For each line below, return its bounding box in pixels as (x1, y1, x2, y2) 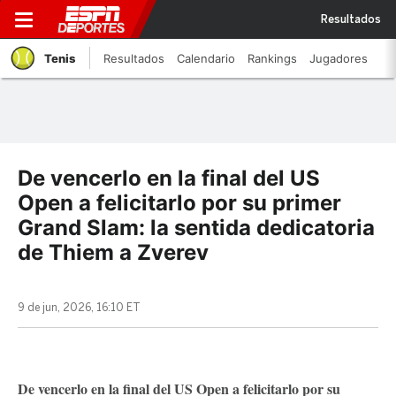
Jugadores (309, 51, 368, 65)
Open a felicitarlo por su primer (18, 190, 341, 216)
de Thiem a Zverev (18, 240, 209, 265)
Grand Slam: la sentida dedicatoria (18, 215, 375, 240)
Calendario (177, 51, 235, 65)
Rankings (247, 51, 297, 65)
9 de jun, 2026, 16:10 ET (18, 301, 141, 314)
